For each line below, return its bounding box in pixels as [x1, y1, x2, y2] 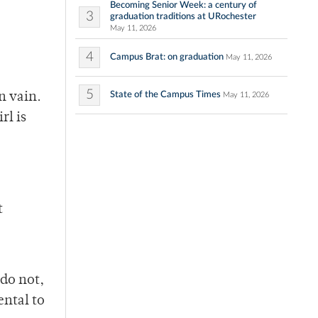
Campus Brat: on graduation [110, 52, 224, 62]
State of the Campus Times [110, 89, 221, 100]
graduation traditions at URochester [110, 11, 256, 22]
